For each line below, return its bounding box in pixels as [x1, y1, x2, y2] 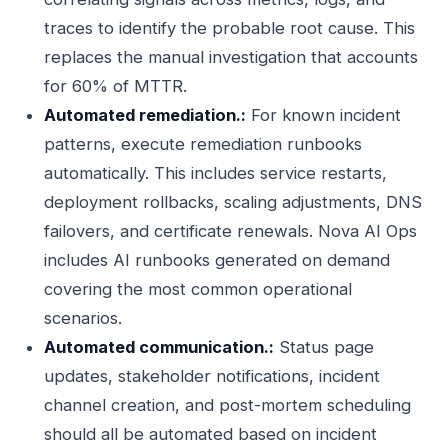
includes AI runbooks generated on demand [44, 250, 390, 270]
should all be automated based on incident [44, 424, 377, 444]
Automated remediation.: [44, 105, 246, 125]
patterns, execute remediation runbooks [44, 134, 362, 154]
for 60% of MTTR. [44, 76, 187, 96]
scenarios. [44, 308, 122, 328]
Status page [274, 337, 374, 357]
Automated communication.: [44, 337, 274, 357]
